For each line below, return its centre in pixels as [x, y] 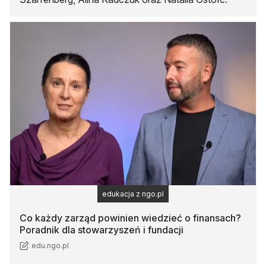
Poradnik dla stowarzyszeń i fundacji [102, 230]
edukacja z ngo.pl [133, 194]
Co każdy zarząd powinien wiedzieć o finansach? [130, 218]
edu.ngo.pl [50, 246]
